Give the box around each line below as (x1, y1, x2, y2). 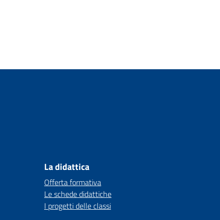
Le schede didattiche (44, 188, 111, 200)
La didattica (44, 160, 89, 173)
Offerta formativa (44, 176, 101, 188)
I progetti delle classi (44, 200, 111, 212)
